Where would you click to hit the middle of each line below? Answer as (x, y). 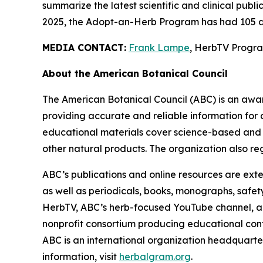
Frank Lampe (159, 48)
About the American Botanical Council (135, 73)
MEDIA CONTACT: (84, 48)
